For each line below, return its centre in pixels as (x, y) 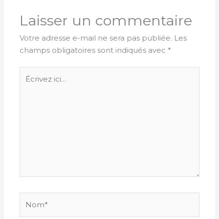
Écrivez (33, 73)
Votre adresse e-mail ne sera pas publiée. (96, 38)
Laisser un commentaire (106, 20)
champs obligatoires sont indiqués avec (94, 50)
